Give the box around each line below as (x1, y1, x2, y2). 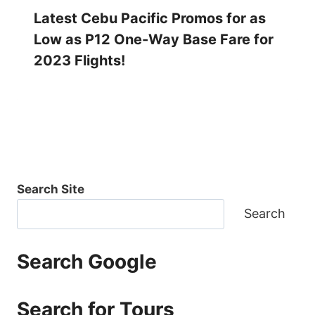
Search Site (17, 181, 84, 196)
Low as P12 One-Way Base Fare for (34, 31, 274, 49)
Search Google (17, 250, 157, 274)
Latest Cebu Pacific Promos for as (34, 10, 266, 27)
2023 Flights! (34, 52, 125, 70)
